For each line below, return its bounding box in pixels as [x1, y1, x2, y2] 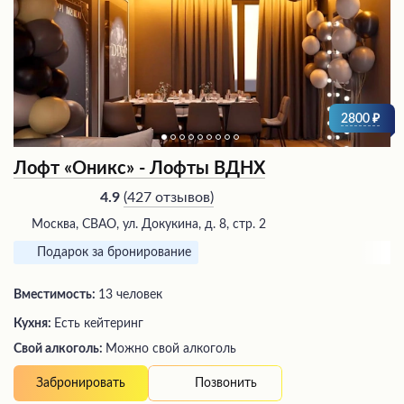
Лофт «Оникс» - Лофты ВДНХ [14, 160, 265, 179]
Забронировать [36, 377, 125, 390]
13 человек [98, 289, 162, 302]
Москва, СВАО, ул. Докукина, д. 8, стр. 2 [32, 218, 266, 232]
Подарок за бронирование [37, 246, 191, 260]
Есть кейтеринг [54, 317, 143, 331]
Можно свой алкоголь [106, 343, 236, 356]
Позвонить [195, 376, 257, 390]
